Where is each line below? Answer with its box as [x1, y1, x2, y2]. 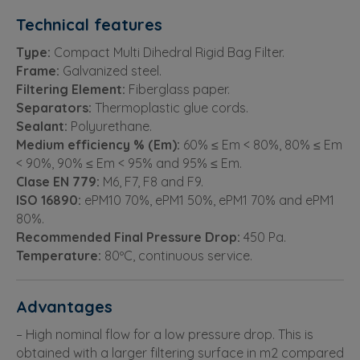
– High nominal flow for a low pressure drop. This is [16, 325, 313, 342]
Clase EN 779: [16, 173, 100, 190]
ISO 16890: [16, 191, 81, 208]
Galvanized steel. [59, 62, 162, 79]
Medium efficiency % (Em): [16, 136, 180, 153]
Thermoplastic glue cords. [92, 99, 248, 116]
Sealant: [16, 117, 67, 134]
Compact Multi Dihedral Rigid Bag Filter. [51, 43, 284, 60]
